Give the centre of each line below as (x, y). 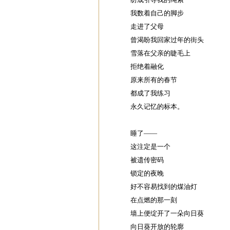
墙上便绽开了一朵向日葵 (167, 213)
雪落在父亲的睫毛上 (160, 53)
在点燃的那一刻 (154, 200)
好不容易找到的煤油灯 (164, 187)
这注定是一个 (150, 147)
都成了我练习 (150, 93)
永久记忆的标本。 (157, 107)
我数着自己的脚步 (157, 13)
